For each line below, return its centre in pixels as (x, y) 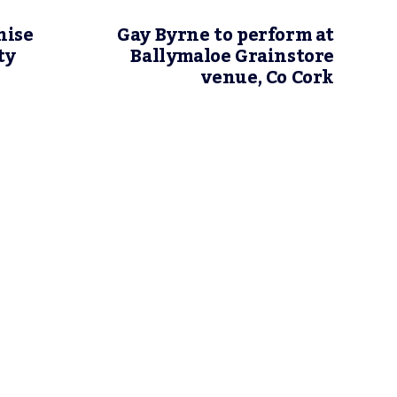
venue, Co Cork (267, 78)
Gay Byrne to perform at (226, 35)
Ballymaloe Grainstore (232, 57)
